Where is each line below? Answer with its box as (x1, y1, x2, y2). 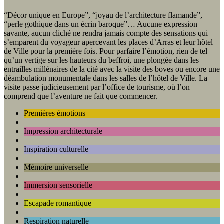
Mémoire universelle (24, 163, 88, 172)
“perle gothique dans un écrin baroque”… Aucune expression (4, 20, 197, 29)
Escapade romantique (24, 199, 91, 208)
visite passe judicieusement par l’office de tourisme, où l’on (4, 83, 190, 92)
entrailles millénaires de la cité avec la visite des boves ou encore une (4, 65, 220, 74)
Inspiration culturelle (24, 145, 88, 154)
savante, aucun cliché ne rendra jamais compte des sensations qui (4, 29, 208, 38)
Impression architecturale (24, 127, 102, 136)
